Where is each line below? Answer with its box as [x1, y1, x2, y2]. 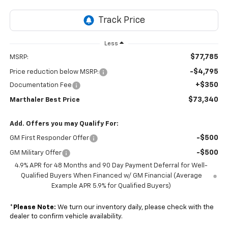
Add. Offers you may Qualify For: [9, 121, 119, 128]
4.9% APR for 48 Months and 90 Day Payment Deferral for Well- [15, 162, 208, 169]
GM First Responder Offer [9, 135, 89, 142]
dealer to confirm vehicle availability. [9, 213, 123, 220]
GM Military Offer [9, 150, 62, 157]
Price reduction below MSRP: [9, 69, 99, 76]
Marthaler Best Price [9, 97, 80, 104]
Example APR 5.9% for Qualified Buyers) [51, 183, 172, 190]
